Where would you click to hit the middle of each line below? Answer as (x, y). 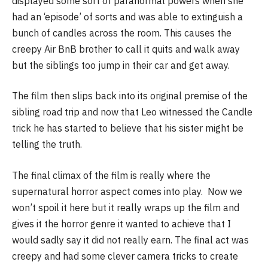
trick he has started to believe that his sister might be (128, 128)
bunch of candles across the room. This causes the (122, 33)
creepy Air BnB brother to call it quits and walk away (126, 49)
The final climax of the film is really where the (111, 175)
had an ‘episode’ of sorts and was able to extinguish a (127, 16)
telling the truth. (48, 144)
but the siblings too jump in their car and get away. (121, 65)
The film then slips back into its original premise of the (130, 96)
